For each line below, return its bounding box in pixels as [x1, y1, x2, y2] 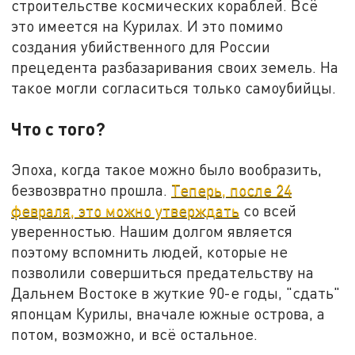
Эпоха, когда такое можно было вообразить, [11, 160, 323, 179]
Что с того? [11, 117, 106, 140]
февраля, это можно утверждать [11, 201, 240, 220]
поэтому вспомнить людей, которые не [11, 242, 288, 261]
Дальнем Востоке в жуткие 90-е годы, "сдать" [11, 284, 341, 303]
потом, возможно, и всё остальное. [11, 325, 258, 344]
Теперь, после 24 [171, 181, 292, 200]
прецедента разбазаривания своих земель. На [11, 58, 339, 77]
